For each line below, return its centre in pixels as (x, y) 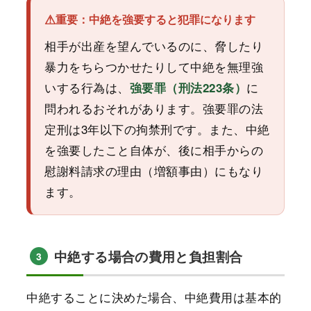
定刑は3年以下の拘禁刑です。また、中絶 (157, 128)
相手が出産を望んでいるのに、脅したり (154, 45)
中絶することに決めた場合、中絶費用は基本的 (154, 296)
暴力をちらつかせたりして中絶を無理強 (154, 66)
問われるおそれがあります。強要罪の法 (154, 108)
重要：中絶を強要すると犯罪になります (155, 20)
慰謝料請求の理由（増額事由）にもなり (154, 170)
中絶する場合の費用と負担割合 (149, 256)
